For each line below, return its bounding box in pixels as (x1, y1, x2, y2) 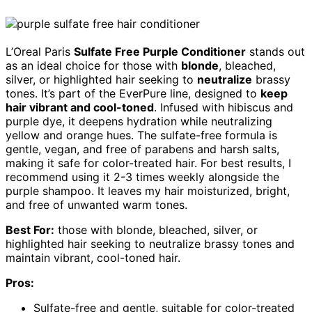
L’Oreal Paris (6, 45, 74, 59)
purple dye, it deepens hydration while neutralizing (6, 114, 272, 129)
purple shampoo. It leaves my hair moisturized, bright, (6, 184, 290, 198)
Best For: (6, 223, 54, 237)
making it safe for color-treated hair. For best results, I (6, 156, 291, 171)
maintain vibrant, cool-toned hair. (6, 251, 180, 265)
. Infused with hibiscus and (154, 100, 293, 115)
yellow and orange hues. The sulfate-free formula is (6, 128, 277, 143)
